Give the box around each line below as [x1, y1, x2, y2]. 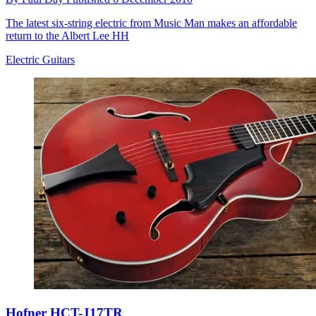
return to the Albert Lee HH [6, 29, 129, 42]
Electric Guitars [6, 53, 75, 66]
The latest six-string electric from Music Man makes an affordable [6, 16, 297, 29]
